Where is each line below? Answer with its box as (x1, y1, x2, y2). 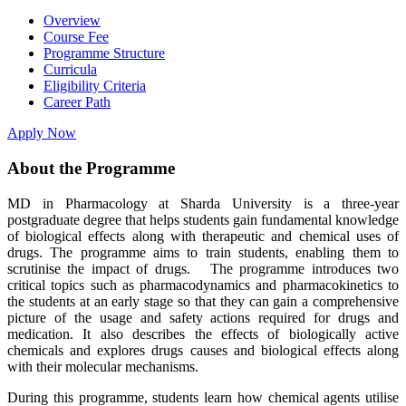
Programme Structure (43, 45, 165, 62)
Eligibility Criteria (43, 78, 146, 94)
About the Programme (7, 158, 175, 178)
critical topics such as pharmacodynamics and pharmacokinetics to (7, 276, 399, 293)
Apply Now (7, 125, 76, 141)
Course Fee (43, 29, 109, 45)
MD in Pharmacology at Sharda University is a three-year (7, 195, 399, 211)
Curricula (43, 62, 97, 78)
